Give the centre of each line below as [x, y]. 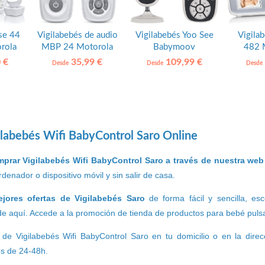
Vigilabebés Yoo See [174, 35]
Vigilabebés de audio [77, 35]
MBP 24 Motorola [77, 47]
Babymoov [174, 47]
